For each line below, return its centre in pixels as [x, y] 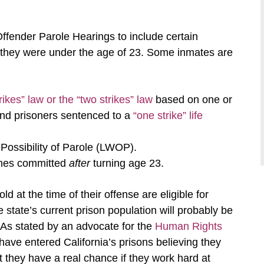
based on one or [194, 100]
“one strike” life [168, 115]
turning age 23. [127, 163]
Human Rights [189, 226]
